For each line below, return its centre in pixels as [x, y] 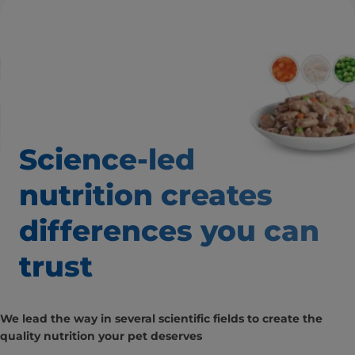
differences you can [169, 231]
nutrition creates [146, 195]
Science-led [107, 160]
